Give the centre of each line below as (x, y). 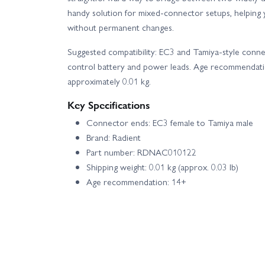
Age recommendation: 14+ (136, 182)
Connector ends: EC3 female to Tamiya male (170, 123)
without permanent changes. (121, 28)
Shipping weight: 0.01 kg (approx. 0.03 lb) (162, 167)
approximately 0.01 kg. (109, 81)
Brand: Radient (114, 138)
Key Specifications (109, 105)
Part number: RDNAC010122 (141, 152)
